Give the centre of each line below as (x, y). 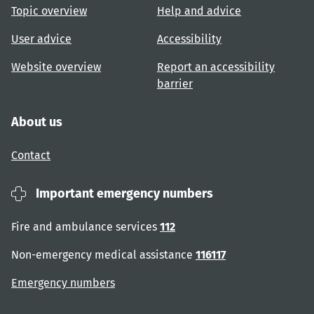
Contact (31, 156)
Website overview (56, 67)
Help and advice (199, 11)
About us (37, 122)
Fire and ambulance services (86, 227)
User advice (41, 39)
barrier (175, 84)
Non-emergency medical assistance (103, 255)
